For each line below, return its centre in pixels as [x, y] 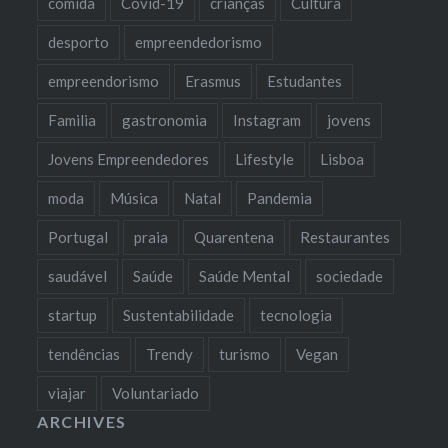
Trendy [170, 354]
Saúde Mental [245, 276]
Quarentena [234, 237]
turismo [245, 354]
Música [134, 198]
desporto [79, 42]
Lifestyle [265, 159]
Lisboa [342, 159]
